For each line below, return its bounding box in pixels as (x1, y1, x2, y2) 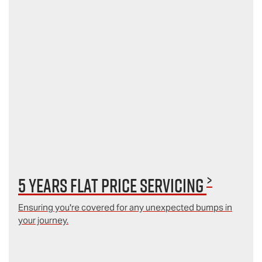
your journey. (18, 215, 68, 226)
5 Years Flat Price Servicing (18, 173, 206, 199)
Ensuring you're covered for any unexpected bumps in (18, 202, 232, 213)
